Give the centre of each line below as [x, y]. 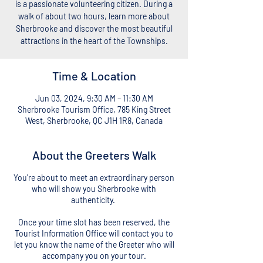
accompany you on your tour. [94, 256]
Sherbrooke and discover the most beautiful [94, 28]
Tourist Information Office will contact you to [94, 233]
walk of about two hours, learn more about [94, 16]
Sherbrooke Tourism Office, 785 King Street [94, 109]
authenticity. [94, 200]
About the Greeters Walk [94, 155]
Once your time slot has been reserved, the [94, 222]
